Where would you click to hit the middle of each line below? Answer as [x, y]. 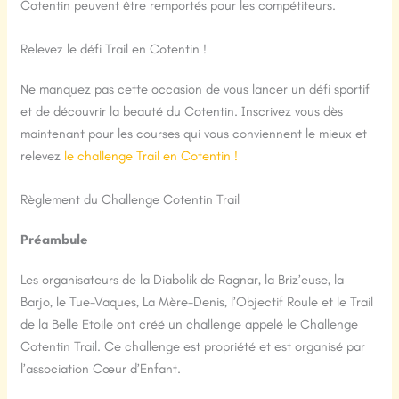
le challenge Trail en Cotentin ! [151, 156]
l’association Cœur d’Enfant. [101, 369]
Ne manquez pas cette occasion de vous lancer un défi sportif [195, 90]
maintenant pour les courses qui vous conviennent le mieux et [194, 134]
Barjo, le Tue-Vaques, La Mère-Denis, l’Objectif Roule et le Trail [197, 302]
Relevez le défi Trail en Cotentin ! [114, 49]
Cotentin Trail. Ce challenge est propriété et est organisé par [193, 347]
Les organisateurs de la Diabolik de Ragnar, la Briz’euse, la [183, 280]
